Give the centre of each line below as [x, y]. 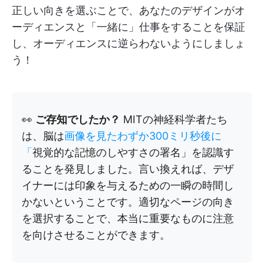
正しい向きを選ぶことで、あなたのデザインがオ [128, 10]
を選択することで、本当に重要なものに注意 [128, 218]
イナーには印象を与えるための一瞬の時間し [128, 185]
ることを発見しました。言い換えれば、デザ [128, 169]
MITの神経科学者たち [174, 119]
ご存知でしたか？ [78, 119]
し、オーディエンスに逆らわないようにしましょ [128, 43]
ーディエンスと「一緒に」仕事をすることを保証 [128, 27]
